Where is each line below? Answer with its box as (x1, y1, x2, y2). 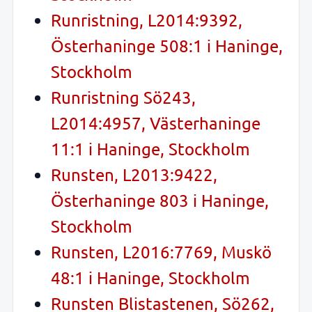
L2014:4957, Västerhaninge (51, 113, 260, 134)
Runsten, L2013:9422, (51, 164, 217, 185)
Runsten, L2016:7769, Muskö (51, 242, 272, 263)
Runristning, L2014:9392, (51, 10, 242, 31)
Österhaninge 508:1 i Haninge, (51, 36, 283, 56)
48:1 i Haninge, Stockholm (51, 267, 250, 288)
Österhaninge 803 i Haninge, (51, 190, 269, 211)
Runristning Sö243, (51, 87, 196, 108)
